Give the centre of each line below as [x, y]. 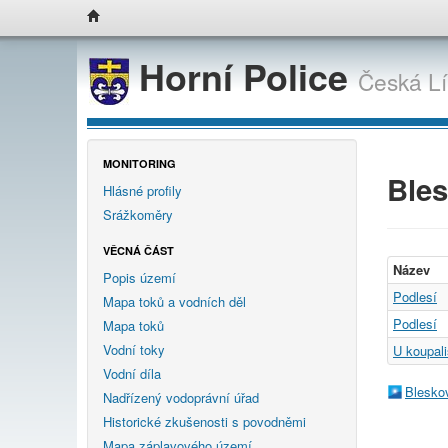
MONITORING [139, 163]
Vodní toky [134, 349]
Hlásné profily [142, 190]
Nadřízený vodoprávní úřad [181, 397]
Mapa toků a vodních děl [174, 301]
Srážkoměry [138, 214]
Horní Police [243, 76]
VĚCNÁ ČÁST [138, 250]
